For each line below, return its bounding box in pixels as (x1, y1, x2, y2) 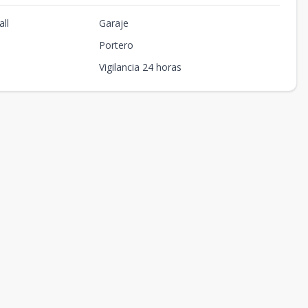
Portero (98, 38, 133, 52)
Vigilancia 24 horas (98, 60, 181, 74)
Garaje (98, 16, 129, 30)
